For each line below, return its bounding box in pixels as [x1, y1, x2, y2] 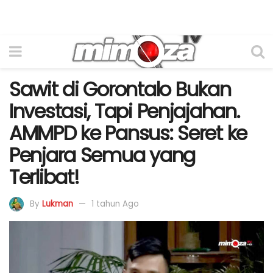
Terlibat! [9, 163, 79, 191]
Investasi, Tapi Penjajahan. [9, 97, 239, 125]
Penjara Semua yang [9, 141, 195, 169]
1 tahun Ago [91, 197, 139, 210]
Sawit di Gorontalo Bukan [9, 76, 231, 103]
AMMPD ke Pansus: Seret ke [9, 119, 247, 147]
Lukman [42, 197, 73, 210]
